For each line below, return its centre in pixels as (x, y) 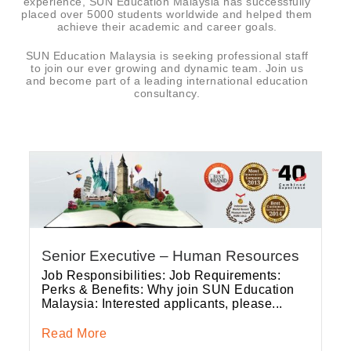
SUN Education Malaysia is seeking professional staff (167, 56)
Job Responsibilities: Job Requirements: (161, 276)
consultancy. (167, 93)
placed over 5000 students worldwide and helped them (167, 14)
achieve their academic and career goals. (167, 27)
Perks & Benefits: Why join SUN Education (168, 290)
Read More (74, 334)
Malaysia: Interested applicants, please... (162, 304)
